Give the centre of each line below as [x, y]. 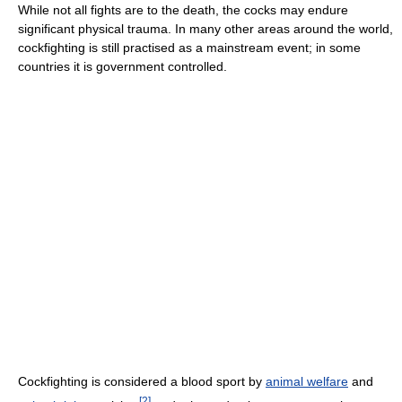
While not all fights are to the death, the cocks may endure [183, 9]
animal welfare [307, 381]
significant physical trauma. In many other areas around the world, [205, 28]
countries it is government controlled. [122, 66]
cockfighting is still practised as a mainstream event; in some [189, 47]
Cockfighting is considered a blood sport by [142, 381]
